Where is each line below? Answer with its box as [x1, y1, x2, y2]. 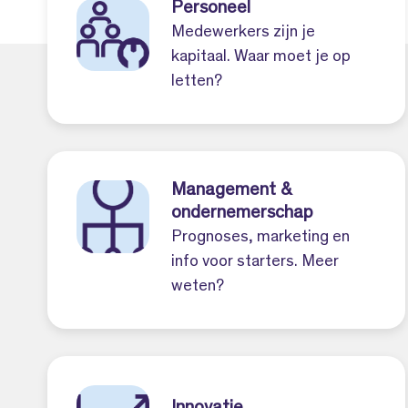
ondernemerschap [171, 205, 313, 223]
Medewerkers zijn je [171, 25, 315, 41]
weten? [171, 279, 224, 295]
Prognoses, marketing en [171, 229, 350, 246]
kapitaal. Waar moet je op [171, 49, 351, 66]
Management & [171, 182, 291, 200]
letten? [171, 74, 222, 90]
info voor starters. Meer [171, 254, 339, 270]
